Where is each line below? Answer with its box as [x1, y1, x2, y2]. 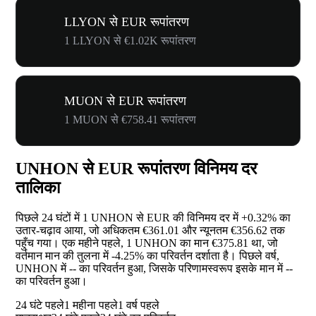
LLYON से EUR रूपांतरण [64, 14, 189, 29]
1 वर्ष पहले [118, 299, 159, 312]
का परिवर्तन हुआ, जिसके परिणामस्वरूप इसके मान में [76, 262, 286, 275]
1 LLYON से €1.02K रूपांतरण [64, 34, 196, 47]
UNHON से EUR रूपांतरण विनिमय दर [16, 159, 257, 178]
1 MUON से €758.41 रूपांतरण [64, 113, 196, 126]
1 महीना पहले [64, 299, 118, 312]
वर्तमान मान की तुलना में [16, 250, 111, 262]
